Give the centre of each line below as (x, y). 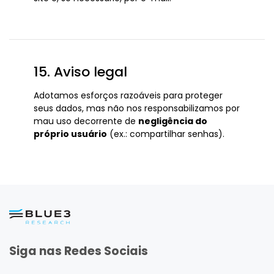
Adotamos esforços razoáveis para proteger (128, 95)
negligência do (173, 121)
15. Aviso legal (80, 72)
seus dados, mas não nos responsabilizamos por (137, 108)
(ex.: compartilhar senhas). (166, 134)
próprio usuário (70, 134)
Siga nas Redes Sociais (79, 251)
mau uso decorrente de (86, 121)
